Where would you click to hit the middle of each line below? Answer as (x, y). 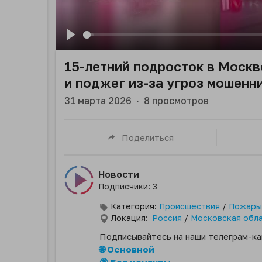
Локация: (130, 218)
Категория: (134, 206)
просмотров (179, 101)
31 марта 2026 (98, 101)
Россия (167, 218)
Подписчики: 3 (128, 187)
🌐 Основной (127, 249)
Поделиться (147, 137)
